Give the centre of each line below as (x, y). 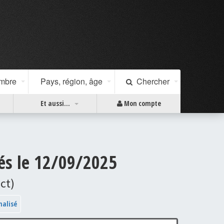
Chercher (151, 81)
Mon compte (141, 103)
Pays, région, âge (71, 81)
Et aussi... (55, 103)
